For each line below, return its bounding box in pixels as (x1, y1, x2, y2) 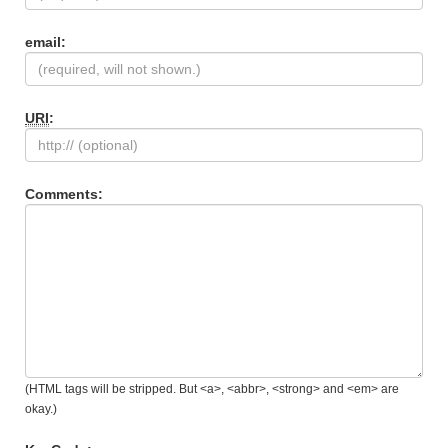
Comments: (25, 185, 103, 202)
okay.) (25, 401, 57, 416)
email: (25, 33, 66, 50)
